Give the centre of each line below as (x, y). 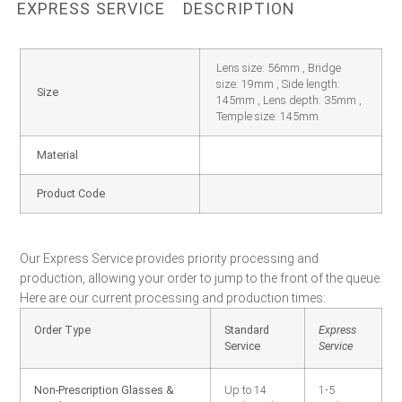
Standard (247, 330)
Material (57, 155)
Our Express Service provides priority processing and (169, 258)
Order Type (62, 330)
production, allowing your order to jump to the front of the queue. (201, 278)
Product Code (71, 193)
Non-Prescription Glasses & (104, 390)
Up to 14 (245, 390)
